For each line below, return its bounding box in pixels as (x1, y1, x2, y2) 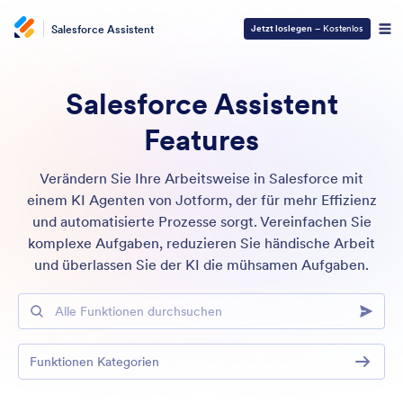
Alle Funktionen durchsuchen (29, 309, 219, 327)
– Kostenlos (312, 22, 363, 34)
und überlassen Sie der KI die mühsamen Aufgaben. (34, 255, 369, 273)
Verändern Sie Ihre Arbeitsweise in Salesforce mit (40, 169, 363, 187)
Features (144, 121, 259, 158)
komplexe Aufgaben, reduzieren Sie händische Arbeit (28, 234, 375, 252)
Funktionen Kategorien (30, 354, 159, 370)
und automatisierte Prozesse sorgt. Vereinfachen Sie (31, 212, 372, 230)
